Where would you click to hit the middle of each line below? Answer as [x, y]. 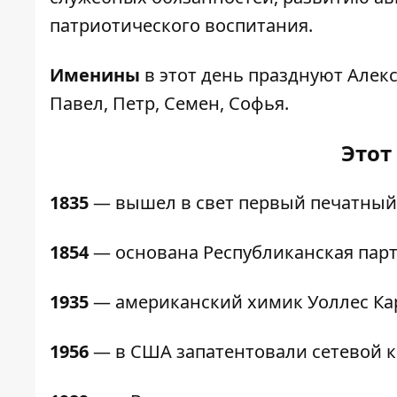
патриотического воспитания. [181, 26]
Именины [95, 75]
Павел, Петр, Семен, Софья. [169, 104]
